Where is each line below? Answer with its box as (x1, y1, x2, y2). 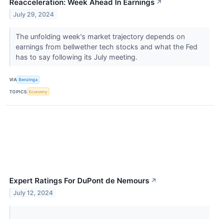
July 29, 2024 (13, 10, 54, 18)
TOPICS (9, 88, 27, 94)
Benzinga (19, 77, 38, 83)
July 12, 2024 (13, 189, 53, 197)
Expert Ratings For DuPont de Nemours (9, 176, 149, 186)
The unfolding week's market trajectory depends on (15, 32, 185, 41)
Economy (29, 88, 48, 94)
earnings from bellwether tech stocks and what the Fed (15, 42, 197, 51)
